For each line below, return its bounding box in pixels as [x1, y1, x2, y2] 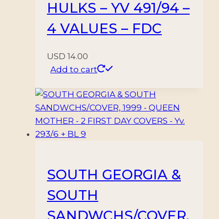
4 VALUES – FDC [47, 20, 162, 37]
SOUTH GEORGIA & [47, 166, 181, 183]
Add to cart [50, 65, 97, 75]
